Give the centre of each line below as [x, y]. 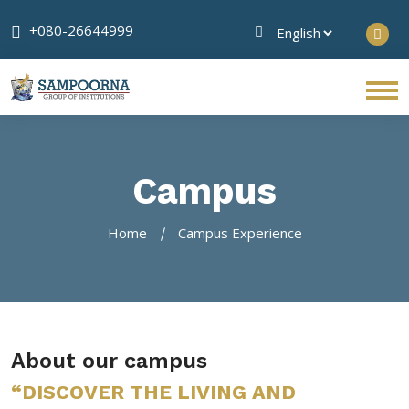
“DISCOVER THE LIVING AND [153, 392]
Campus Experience [240, 232]
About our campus [109, 360]
